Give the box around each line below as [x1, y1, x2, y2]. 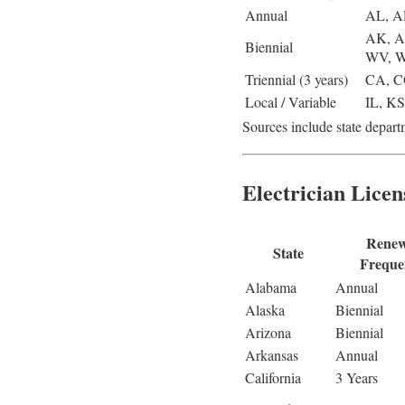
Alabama [245, 278, 297, 297]
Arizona [245, 323, 291, 343]
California [245, 368, 301, 388]
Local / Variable [245, 92, 336, 112]
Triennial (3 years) [245, 70, 348, 89]
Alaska [245, 300, 285, 320]
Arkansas [245, 345, 298, 365]
